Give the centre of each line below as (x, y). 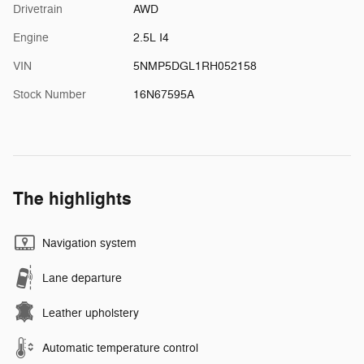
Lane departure (82, 278)
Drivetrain (38, 9)
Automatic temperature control (120, 348)
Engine (31, 37)
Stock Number (50, 94)
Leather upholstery (91, 313)
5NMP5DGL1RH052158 (195, 66)
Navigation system (89, 243)
